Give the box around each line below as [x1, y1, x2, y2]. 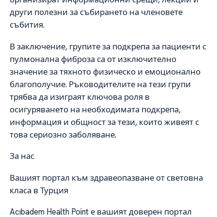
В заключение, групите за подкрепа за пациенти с [10, 41, 206, 52]
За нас [10, 151, 34, 162]
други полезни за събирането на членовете [10, 7, 183, 18]
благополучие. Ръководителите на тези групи [10, 78, 191, 90]
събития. [10, 19, 45, 31]
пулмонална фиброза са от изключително [10, 53, 176, 64]
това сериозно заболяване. [10, 129, 116, 140]
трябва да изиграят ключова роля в [10, 91, 150, 102]
